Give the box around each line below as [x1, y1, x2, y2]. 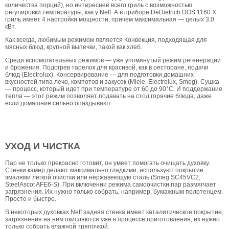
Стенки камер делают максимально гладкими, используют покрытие [5, 166, 203, 174]
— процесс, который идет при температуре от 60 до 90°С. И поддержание [5, 85, 222, 93]
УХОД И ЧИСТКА [5, 141, 80, 151]
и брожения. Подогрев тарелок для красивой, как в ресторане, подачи [5, 63, 209, 71]
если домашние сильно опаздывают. [5, 99, 112, 107]
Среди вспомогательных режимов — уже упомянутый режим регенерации [5, 56, 221, 64]
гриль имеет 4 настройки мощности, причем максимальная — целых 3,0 [5, 15, 214, 23]
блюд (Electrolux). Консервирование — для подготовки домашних [5, 71, 194, 78]
